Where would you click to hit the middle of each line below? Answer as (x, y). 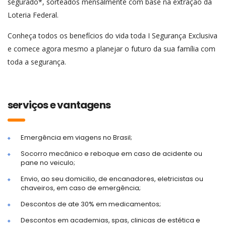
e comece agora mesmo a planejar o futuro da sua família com (111, 49)
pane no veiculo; (48, 163)
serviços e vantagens (59, 105)
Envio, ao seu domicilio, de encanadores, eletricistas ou (112, 179)
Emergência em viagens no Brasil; (76, 137)
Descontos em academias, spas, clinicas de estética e (110, 220)
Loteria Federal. (33, 15)
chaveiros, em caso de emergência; (81, 188)
